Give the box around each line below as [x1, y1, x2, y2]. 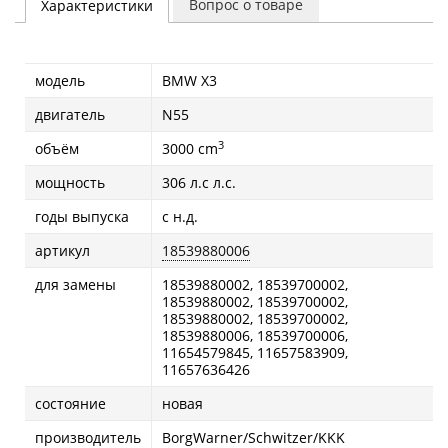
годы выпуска [35, 207, 129, 226]
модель [35, 71, 85, 90]
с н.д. [162, 207, 198, 226]
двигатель [35, 105, 105, 124]
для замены [35, 275, 116, 294]
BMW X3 [162, 71, 217, 90]
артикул [35, 241, 90, 260]
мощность [35, 173, 105, 192]
